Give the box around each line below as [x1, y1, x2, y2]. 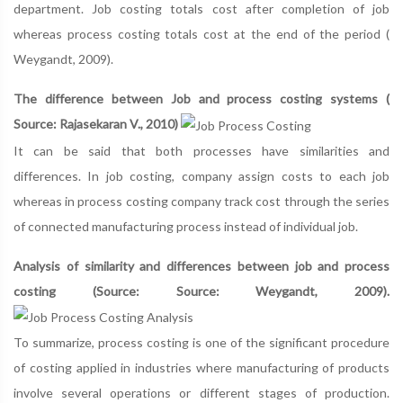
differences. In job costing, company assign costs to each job [13, 167, 390, 184]
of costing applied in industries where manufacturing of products [13, 360, 390, 376]
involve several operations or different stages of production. [13, 385, 390, 401]
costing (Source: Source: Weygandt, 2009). [13, 282, 390, 299]
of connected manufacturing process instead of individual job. [13, 218, 358, 234]
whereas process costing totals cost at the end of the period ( [13, 26, 390, 42]
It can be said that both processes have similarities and [13, 142, 390, 158]
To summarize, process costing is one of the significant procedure [13, 335, 390, 351]
